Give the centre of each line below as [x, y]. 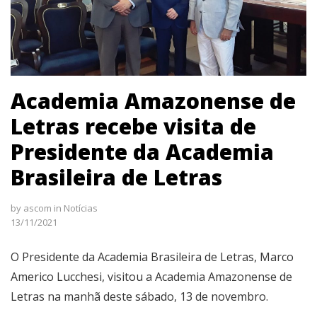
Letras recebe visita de [133, 126]
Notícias [81, 208]
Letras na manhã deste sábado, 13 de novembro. [139, 296]
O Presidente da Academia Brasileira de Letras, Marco [152, 257]
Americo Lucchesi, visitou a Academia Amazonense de [151, 276]
